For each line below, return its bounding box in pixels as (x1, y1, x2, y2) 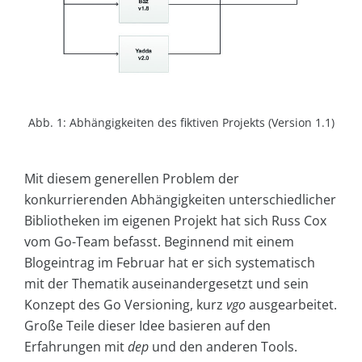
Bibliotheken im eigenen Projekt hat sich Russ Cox (24, 211, 326, 229)
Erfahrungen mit (24, 337, 128, 356)
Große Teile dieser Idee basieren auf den (24, 316, 271, 335)
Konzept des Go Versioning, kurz (24, 295, 226, 314)
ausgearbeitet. (246, 295, 337, 314)
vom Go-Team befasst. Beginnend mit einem (24, 232, 294, 250)
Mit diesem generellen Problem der (24, 169, 239, 187)
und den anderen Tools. (149, 337, 297, 356)
